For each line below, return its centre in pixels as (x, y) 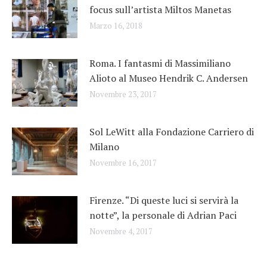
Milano (104, 146)
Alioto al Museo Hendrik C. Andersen (169, 78)
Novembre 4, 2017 (121, 231)
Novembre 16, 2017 (123, 162)
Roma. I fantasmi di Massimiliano (160, 63)
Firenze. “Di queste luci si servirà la (164, 200)
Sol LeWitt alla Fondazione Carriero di (172, 131)
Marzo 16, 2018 (116, 25)
